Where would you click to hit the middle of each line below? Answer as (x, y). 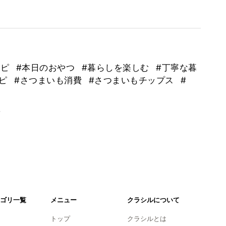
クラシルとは (147, 218)
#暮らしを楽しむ (117, 68)
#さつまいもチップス (132, 80)
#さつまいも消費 (49, 80)
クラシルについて (153, 200)
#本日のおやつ (47, 68)
